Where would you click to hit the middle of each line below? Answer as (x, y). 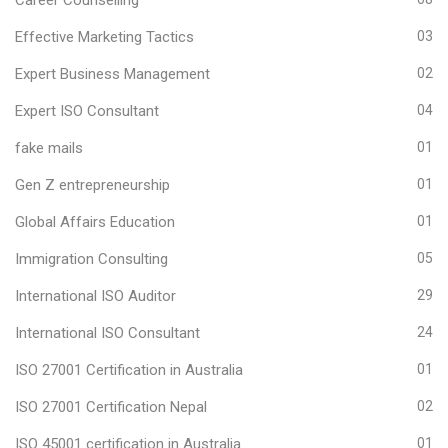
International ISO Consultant (107, 332)
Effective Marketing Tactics (104, 36)
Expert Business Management (112, 73)
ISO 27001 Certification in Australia (129, 369)
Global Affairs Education (95, 221)
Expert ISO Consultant (87, 110)
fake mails (49, 147)
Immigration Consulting (91, 258)
